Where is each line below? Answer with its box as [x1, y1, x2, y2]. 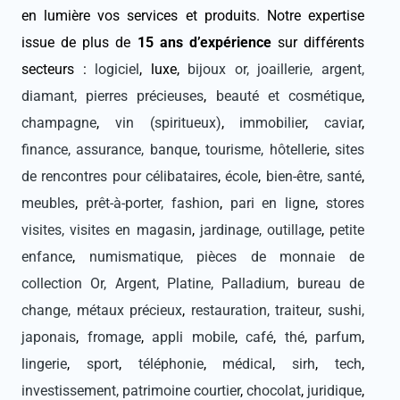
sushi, [328, 301, 365, 319]
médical [222, 354, 273, 372]
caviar [324, 113, 362, 131]
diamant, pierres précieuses [21, 87, 204, 104]
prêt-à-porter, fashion [85, 194, 220, 212]
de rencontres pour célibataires [21, 167, 218, 185]
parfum [315, 328, 362, 346]
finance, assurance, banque [21, 140, 197, 158]
